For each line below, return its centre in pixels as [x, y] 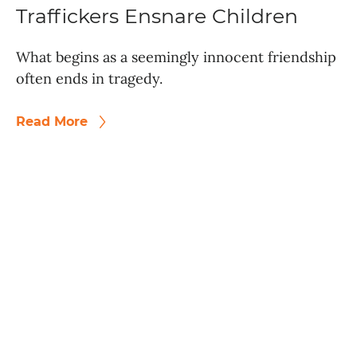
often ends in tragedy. [89, 79]
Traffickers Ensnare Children [157, 16]
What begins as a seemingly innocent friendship [176, 57]
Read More [54, 122]
